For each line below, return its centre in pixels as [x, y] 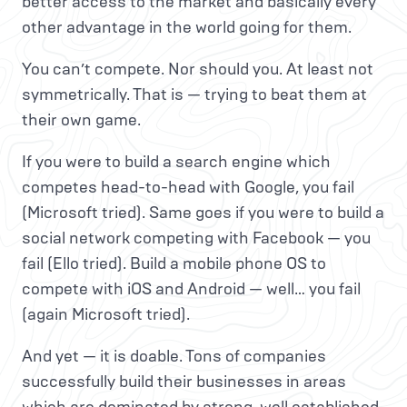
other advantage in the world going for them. [187, 28]
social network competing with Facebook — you [196, 238]
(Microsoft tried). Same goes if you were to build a [203, 213]
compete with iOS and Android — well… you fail [191, 289]
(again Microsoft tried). [106, 315]
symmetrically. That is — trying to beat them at [194, 95]
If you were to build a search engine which [176, 162]
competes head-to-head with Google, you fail [188, 188]
